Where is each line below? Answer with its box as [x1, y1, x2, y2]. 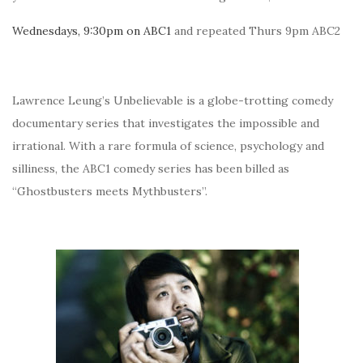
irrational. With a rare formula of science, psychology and [12, 139, 324, 153]
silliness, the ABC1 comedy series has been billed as [12, 161, 289, 176]
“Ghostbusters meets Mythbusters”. [12, 184, 207, 199]
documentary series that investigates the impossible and [12, 116, 319, 130]
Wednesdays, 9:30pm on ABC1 [12, 23, 171, 38]
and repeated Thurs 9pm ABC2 [171, 23, 340, 38]
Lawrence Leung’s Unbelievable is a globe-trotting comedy [12, 93, 333, 108]
